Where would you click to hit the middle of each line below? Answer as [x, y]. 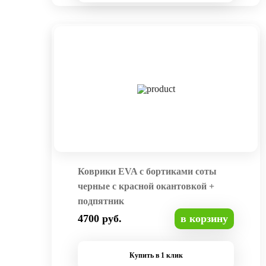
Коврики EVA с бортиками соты [147, 172]
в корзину [204, 219]
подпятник [101, 201]
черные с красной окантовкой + [146, 186]
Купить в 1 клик [156, 256]
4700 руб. [100, 219]
